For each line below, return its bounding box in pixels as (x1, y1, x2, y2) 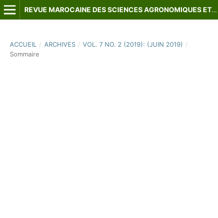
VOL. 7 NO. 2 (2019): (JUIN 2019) (83, 40, 183, 48)
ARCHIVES (44, 40, 75, 48)
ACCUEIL (9, 40, 36, 48)
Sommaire (9, 50, 39, 58)
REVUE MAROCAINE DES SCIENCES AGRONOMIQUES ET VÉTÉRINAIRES (211, 6, 217, 14)
